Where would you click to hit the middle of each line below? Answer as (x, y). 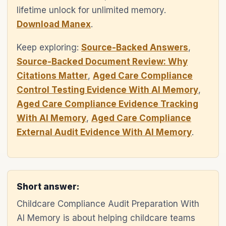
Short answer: (48, 187)
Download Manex (54, 24)
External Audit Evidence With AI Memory (104, 132)
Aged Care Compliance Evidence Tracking (107, 104)
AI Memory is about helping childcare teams (106, 218)
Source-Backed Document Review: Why (102, 62)
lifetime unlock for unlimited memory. (91, 10)
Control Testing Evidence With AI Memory (107, 90)
